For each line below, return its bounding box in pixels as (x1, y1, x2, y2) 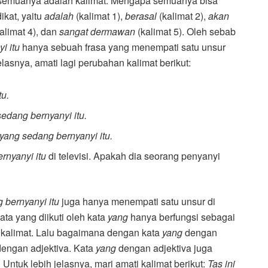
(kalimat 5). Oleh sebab (138, 25, 236, 39)
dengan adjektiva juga (116, 241, 212, 255)
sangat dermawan (59, 25, 138, 39)
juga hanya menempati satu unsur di (62, 194, 215, 209)
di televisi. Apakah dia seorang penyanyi (48, 149, 221, 163)
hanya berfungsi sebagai (128, 210, 235, 224)
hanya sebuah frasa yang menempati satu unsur (20, 40, 226, 54)
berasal (125, 9, 159, 23)
